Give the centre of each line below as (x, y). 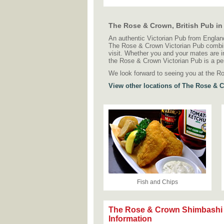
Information (130, 219)
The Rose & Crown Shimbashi (165, 210)
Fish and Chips (157, 182)
